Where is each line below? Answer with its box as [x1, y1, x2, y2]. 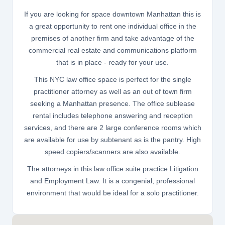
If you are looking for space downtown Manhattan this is [24, 10, 201, 19]
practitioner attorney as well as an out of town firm [33, 87, 192, 96]
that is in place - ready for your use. [56, 58, 169, 67]
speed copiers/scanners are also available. [45, 148, 180, 156]
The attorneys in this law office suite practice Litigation [27, 165, 198, 173]
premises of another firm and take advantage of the [31, 34, 194, 43]
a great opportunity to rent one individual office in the [29, 22, 196, 31]
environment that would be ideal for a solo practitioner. [26, 189, 199, 197]
